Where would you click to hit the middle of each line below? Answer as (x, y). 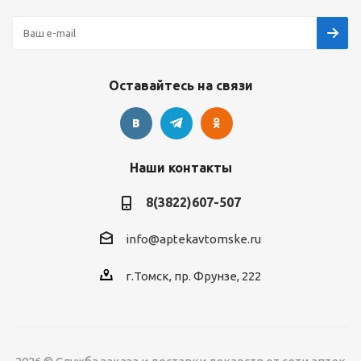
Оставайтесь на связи (180, 85)
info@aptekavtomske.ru (193, 239)
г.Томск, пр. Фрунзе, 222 (193, 276)
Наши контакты (180, 168)
